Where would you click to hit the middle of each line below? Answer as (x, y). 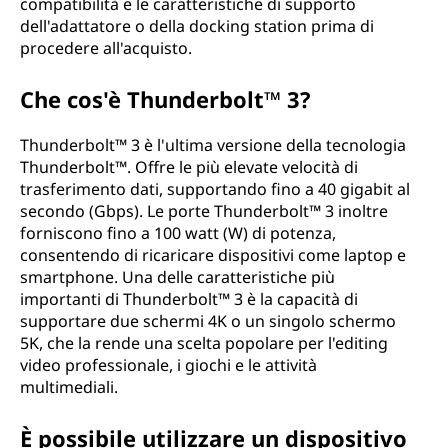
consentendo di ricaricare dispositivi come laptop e (213, 255)
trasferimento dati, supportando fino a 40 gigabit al (215, 189)
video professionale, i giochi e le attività (168, 365)
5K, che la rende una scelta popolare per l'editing (204, 343)
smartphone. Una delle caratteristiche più (177, 277)
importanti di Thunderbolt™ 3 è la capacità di (189, 299)
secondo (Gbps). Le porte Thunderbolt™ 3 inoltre (204, 211)
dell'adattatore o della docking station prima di (197, 26)
